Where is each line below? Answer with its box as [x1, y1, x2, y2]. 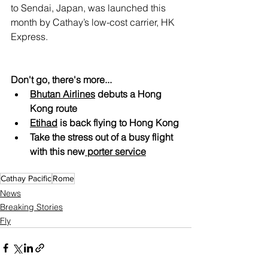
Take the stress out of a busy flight [30, 131, 175, 143]
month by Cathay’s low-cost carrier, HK [11, 16, 177, 28]
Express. [11, 31, 48, 42]
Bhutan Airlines [30, 88, 95, 100]
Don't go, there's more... [11, 74, 112, 86]
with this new [30, 145, 85, 157]
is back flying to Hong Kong [57, 117, 179, 129]
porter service [85, 145, 146, 157]
